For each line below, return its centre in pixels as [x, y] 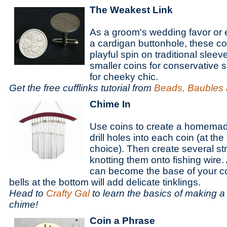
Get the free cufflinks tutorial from [82, 88]
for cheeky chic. [124, 77]
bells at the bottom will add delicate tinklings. [105, 182]
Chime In [110, 104]
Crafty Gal [68, 193]
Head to [28, 193]
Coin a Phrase [122, 221]
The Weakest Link [131, 10]
